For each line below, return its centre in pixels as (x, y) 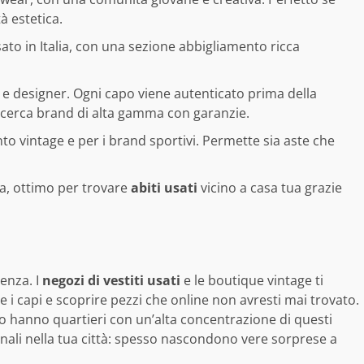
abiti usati (164, 188)
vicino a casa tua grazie (270, 188)
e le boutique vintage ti (252, 281)
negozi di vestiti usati (111, 281)
